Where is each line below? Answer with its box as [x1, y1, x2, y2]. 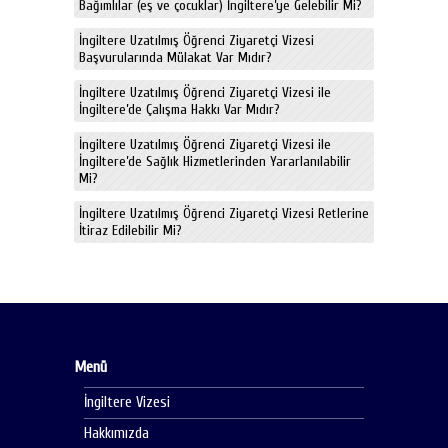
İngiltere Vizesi [84, 393, 170, 411]
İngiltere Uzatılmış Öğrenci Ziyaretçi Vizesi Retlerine [79, 204, 369, 222]
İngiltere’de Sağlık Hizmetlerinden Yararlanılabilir [79, 152, 351, 170]
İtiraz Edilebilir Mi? [79, 221, 182, 239]
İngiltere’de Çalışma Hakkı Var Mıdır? [79, 100, 280, 118]
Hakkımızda [84, 424, 149, 442]
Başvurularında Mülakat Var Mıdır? [79, 48, 272, 66]
